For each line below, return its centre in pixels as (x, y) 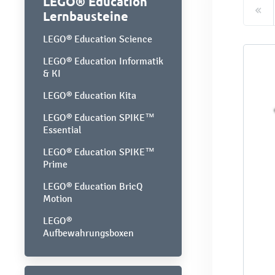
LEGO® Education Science (98, 39)
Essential (62, 130)
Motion (58, 198)
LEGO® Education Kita (90, 95)
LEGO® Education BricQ (93, 186)
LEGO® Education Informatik (103, 61)
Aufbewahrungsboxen (88, 233)
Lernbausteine (86, 16)
